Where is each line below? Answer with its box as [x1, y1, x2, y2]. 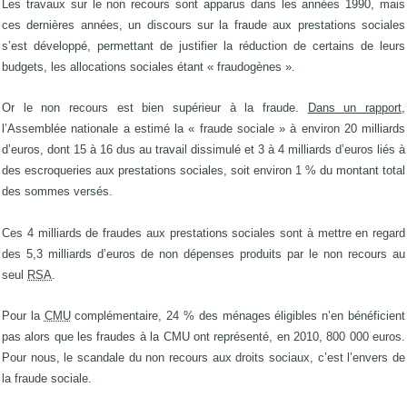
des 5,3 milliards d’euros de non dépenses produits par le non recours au [2, 246, 405, 261]
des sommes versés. [2, 184, 113, 199]
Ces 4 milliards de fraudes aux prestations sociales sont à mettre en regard [2, 225, 405, 240]
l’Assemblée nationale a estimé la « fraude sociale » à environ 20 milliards [2, 122, 405, 136]
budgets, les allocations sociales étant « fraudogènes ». [2, 59, 295, 74]
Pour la [2, 308, 45, 323]
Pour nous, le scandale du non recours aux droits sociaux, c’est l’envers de [2, 350, 405, 364]
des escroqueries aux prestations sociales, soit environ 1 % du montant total [2, 164, 405, 178]
